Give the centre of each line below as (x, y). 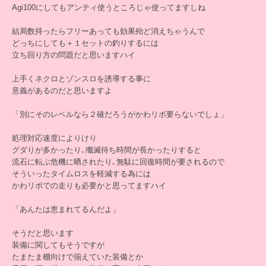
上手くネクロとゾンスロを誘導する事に (81, 79)
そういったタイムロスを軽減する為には (81, 174)
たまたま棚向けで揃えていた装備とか (77, 257)
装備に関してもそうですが (58, 245)
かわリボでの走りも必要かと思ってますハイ (89, 186)
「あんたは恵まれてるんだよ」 (66, 209)
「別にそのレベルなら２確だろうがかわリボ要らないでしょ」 (120, 114)
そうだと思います (43, 233)
